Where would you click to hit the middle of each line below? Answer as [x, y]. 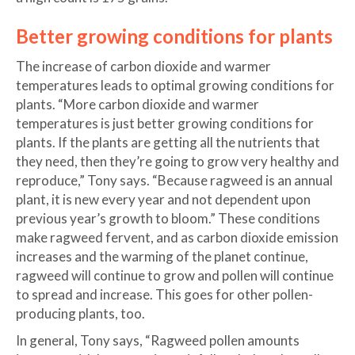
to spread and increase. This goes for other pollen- [164, 294]
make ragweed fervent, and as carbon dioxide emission [177, 237]
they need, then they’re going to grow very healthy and [177, 161]
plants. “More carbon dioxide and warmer [137, 104]
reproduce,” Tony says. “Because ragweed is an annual [174, 180]
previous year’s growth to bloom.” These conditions [168, 218]
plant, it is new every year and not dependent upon [163, 199]
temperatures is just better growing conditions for [165, 123]
